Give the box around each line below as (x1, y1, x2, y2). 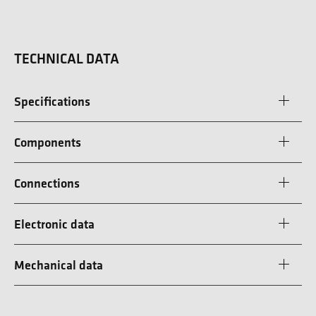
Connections (14, 174, 80, 191)
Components (14, 133, 81, 150)
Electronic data (14, 215, 95, 232)
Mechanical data (14, 256, 103, 273)
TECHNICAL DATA (14, 49, 119, 68)
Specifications (14, 92, 90, 109)
